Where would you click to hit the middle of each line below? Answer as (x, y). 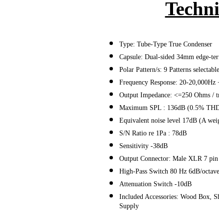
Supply (129, 208)
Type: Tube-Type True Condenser (166, 44)
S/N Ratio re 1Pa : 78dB (153, 133)
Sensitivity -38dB (143, 145)
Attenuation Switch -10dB (155, 184)
